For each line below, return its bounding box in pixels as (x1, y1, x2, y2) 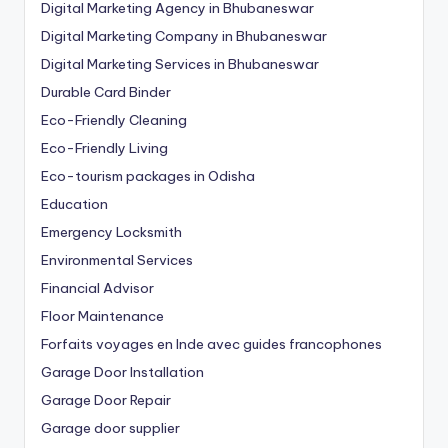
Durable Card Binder (41, 82, 171, 101)
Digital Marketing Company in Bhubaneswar (41, 26, 327, 45)
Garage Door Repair (41, 390, 171, 409)
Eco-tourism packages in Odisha (41, 166, 255, 185)
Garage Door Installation (41, 362, 204, 381)
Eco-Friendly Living (41, 138, 168, 157)
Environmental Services (41, 250, 193, 269)
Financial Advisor (41, 278, 154, 297)
